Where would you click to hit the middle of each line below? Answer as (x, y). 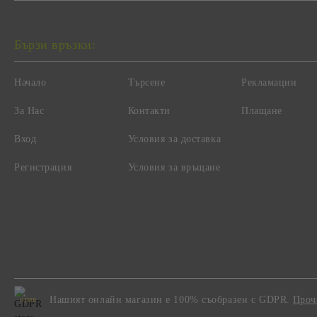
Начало (30, 82)
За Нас (29, 111)
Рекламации (269, 82)
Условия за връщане (174, 167)
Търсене (146, 82)
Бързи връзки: (55, 45)
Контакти (149, 111)
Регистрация (43, 167)
